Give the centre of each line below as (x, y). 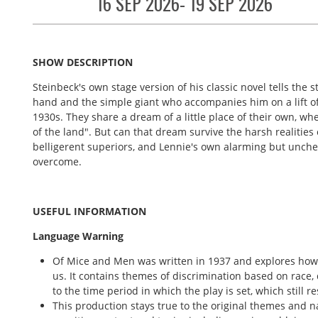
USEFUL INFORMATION (91, 211)
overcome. (57, 161)
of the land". (64, 131)
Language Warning (78, 236)
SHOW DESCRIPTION (83, 62)
